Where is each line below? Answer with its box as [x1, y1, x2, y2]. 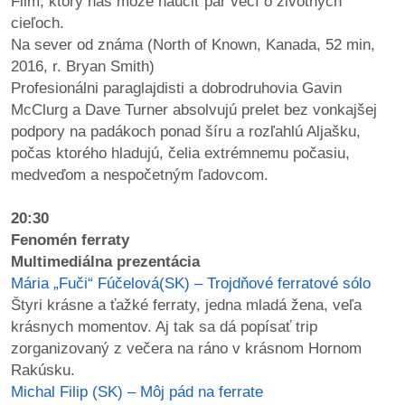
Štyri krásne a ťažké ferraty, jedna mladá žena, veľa [11, 296, 362, 314]
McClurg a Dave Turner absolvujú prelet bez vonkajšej [11, 100, 377, 118]
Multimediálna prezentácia [11, 252, 200, 270]
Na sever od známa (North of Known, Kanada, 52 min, [11, 35, 375, 53]
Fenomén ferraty [11, 231, 129, 249]
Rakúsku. [11, 361, 75, 379]
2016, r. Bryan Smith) [11, 57, 159, 75]
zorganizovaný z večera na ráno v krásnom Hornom [11, 339, 362, 357]
